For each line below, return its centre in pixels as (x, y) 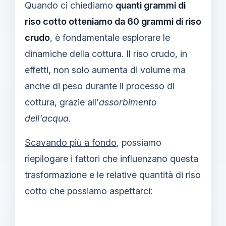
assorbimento (128, 102)
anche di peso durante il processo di (100, 86)
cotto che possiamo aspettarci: (89, 191)
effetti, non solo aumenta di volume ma (105, 70)
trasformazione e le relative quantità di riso (113, 175)
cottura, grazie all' (62, 102)
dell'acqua (47, 118)
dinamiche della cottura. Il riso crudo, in (106, 53)
